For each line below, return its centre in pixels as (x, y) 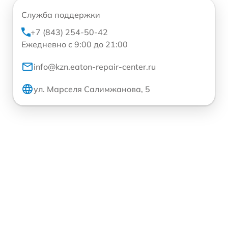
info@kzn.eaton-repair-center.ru (95, 67)
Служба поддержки (61, 15)
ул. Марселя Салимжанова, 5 (92, 89)
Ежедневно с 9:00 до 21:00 (75, 44)
